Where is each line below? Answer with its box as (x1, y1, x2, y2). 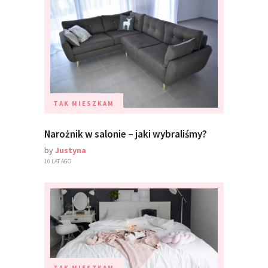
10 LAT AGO (44, 157, 71, 166)
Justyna (55, 145, 86, 156)
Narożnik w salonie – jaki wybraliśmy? (44, 127, 207, 141)
